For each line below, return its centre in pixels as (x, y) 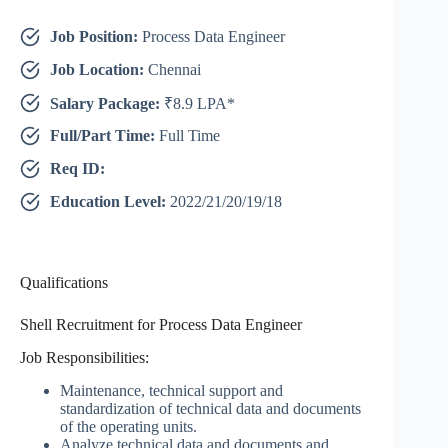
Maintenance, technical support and (171, 390)
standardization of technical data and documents (210, 408)
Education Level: (110, 202)
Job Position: (96, 37)
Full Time (189, 136)
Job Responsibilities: (84, 358)
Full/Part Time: (104, 136)
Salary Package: (107, 104)
